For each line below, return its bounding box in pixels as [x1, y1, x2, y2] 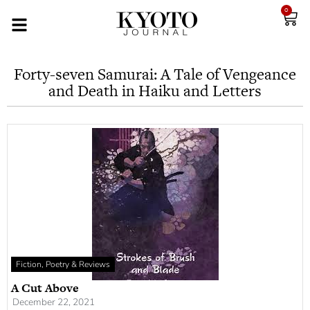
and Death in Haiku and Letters [48, 80, 262, 102]
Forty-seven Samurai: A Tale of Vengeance [14, 63, 296, 85]
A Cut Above [11, 280, 79, 296]
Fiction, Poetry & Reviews [16, 259, 110, 270]
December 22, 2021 [12, 295, 95, 309]
